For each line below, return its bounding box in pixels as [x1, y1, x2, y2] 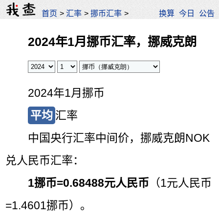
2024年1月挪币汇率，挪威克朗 [28, 35, 197, 49]
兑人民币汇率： [5, 153, 85, 167]
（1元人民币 [149, 176, 212, 189]
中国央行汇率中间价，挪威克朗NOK [28, 131, 210, 144]
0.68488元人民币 [63, 176, 150, 189]
